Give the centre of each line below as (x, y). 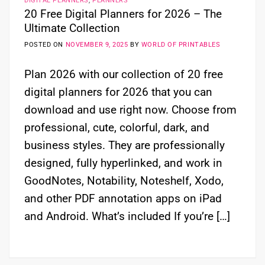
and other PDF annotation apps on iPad (123, 199)
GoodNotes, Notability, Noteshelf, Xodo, (124, 181)
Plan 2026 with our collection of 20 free (124, 75)
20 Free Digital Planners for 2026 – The (123, 14)
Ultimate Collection (72, 28)
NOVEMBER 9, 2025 (97, 45)
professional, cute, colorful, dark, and (117, 128)
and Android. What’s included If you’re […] (127, 216)
